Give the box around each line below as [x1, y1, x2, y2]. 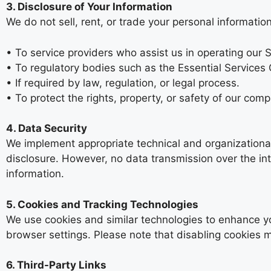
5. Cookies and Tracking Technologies [6, 198, 198, 211]
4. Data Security [6, 122, 87, 135]
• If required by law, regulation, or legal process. [6, 76, 240, 89]
